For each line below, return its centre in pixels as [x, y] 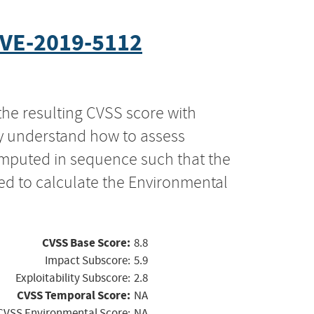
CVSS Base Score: [86, 243]
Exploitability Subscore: [73, 278]
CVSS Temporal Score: [74, 295]
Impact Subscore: [88, 260]
